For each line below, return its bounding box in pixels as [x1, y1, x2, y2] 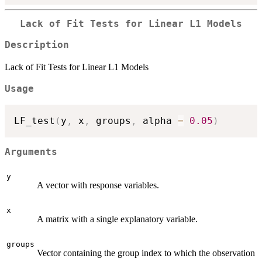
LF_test [14, 115, 55, 126]
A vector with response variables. [37, 180, 159, 190]
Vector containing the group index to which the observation [37, 247, 255, 258]
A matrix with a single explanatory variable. [37, 213, 198, 224]
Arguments [5, 147, 57, 158]
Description [5, 40, 69, 51]
